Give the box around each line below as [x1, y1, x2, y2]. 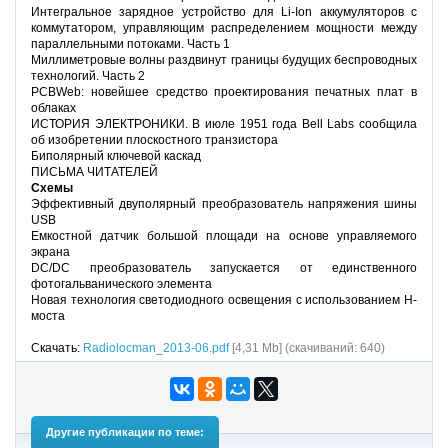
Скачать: [31, 341, 83, 356]
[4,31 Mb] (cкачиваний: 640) [229, 341, 385, 356]
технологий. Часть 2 [31, 69, 145, 84]
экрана [31, 245, 70, 260]
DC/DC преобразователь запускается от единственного [31, 261, 417, 276]
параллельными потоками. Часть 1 [31, 37, 230, 52]
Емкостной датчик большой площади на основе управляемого [31, 229, 417, 244]
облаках [31, 101, 76, 116]
